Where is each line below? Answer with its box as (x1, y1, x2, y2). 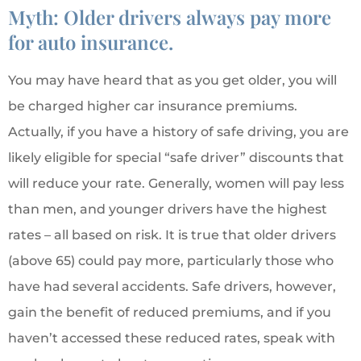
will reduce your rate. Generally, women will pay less (8, 176, 344, 192)
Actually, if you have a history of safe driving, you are (8, 124, 349, 140)
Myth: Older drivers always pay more (8, 4, 331, 31)
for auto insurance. (8, 29, 173, 56)
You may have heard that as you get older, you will (8, 73, 337, 89)
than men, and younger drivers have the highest (8, 201, 327, 218)
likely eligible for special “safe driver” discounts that (8, 150, 344, 166)
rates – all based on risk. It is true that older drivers (8, 227, 336, 243)
